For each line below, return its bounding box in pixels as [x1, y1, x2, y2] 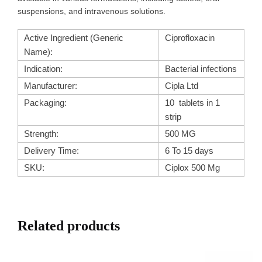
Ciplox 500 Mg [165, 162, 220, 173]
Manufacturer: [24, 80, 77, 91]
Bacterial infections [165, 63, 237, 74]
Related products [18, 218, 120, 233]
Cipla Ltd [165, 80, 198, 91]
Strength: [24, 128, 58, 139]
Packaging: [24, 97, 67, 108]
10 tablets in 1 [165, 97, 220, 108]
